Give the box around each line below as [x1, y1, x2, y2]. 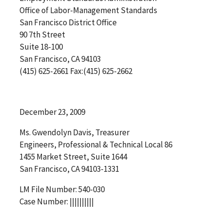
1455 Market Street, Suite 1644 [19, 151, 127, 162]
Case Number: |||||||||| [19, 196, 94, 207]
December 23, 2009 [19, 106, 85, 117]
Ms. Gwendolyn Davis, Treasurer [19, 127, 129, 138]
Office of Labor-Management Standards [19, 4, 157, 16]
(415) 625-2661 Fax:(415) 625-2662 [19, 65, 132, 76]
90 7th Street [19, 29, 65, 40]
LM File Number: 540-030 [19, 183, 105, 195]
